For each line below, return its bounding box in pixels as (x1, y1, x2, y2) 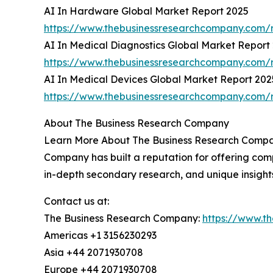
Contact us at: (44, 195, 109, 208)
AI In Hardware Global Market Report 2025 (44, 5, 249, 18)
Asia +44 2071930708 (44, 246, 143, 259)
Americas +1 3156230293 (44, 229, 157, 242)
